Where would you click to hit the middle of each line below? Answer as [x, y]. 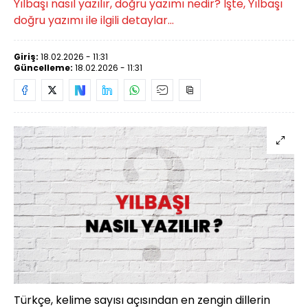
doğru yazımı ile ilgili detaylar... [94, 20]
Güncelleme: [44, 67]
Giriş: [27, 56]
